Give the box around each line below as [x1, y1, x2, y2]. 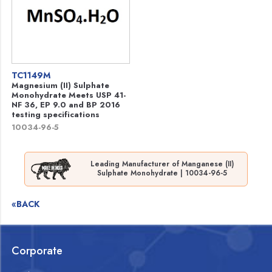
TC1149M [12, 69, 51, 81]
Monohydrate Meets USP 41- [12, 89, 126, 101]
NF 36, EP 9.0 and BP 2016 [12, 99, 121, 110]
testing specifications [12, 109, 100, 120]
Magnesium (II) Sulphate [12, 80, 110, 91]
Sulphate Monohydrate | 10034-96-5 [97, 168, 227, 179]
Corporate [12, 242, 63, 259]
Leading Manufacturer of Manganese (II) [90, 158, 234, 170]
